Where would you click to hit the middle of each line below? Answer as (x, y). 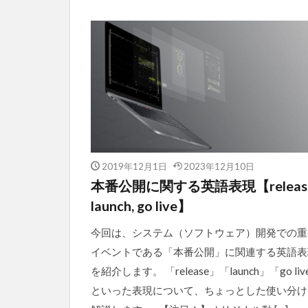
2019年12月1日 (134, 166)
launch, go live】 (141, 206)
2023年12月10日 (219, 166)
